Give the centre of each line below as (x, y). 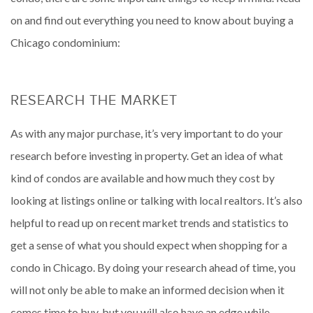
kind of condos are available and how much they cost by (143, 177)
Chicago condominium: (65, 42)
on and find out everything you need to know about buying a (152, 20)
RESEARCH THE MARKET (94, 100)
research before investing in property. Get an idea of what (147, 155)
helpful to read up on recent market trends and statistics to (150, 222)
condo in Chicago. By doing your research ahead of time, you (153, 267)
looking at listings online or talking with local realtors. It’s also (156, 200)
